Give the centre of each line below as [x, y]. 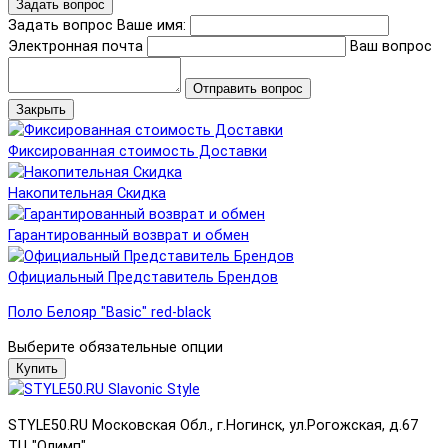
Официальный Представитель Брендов [143, 277]
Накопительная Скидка [87, 193]
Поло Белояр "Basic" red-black [109, 312]
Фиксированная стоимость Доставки [137, 151]
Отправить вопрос [248, 88]
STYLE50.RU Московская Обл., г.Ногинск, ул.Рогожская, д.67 [213, 425]
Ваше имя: [151, 25]
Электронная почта [75, 46]
